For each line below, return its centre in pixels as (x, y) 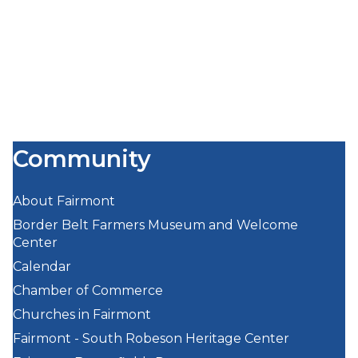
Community (82, 158)
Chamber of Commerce (88, 290)
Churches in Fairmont (82, 314)
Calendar (42, 266)
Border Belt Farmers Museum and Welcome (156, 225)
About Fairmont (64, 201)
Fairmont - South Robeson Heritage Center (151, 338)
